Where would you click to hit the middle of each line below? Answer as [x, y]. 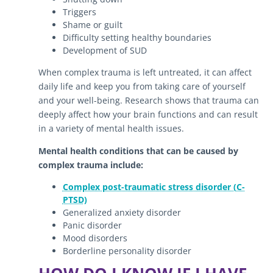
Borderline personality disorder [127, 250]
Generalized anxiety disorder [122, 212]
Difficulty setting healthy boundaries [137, 37]
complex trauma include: [90, 165]
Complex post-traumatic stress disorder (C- [154, 186]
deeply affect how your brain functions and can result [148, 114]
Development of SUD [105, 50]
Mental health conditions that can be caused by [138, 151]
